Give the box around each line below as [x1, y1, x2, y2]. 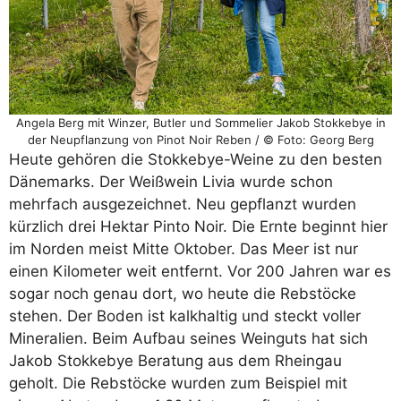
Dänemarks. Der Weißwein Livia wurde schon [9, 172, 333, 191]
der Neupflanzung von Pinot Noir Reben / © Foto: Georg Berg [27, 132, 374, 147]
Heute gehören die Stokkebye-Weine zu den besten [9, 149, 382, 168]
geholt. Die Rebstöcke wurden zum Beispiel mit [9, 373, 347, 392]
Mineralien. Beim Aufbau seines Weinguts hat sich [9, 328, 368, 347]
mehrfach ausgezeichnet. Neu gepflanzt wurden [9, 194, 356, 213]
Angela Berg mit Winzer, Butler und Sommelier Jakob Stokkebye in [15, 115, 386, 130]
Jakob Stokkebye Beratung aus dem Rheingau [9, 351, 342, 370]
